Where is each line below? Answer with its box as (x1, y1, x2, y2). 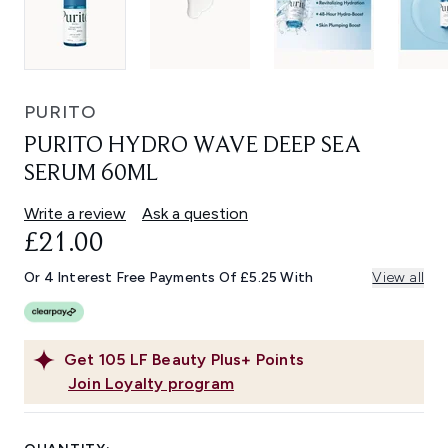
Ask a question (142, 204, 248, 224)
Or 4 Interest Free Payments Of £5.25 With (24, 269, 314, 287)
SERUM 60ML (24, 162, 158, 187)
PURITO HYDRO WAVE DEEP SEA (24, 134, 361, 159)
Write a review (24, 204, 126, 224)
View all (372, 269, 424, 287)
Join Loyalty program (68, 374, 234, 394)
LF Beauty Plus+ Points (129, 350, 305, 370)
